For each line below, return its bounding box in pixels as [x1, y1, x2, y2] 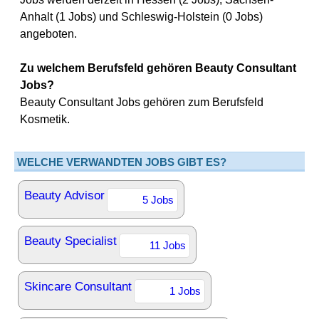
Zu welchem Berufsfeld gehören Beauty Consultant [20, 62, 296, 74]
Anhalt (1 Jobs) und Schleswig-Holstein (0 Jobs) [20, 11, 263, 23]
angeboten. [20, 28, 77, 40]
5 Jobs [142, 194, 174, 206]
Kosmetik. [20, 113, 70, 125]
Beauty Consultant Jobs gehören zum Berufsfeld [20, 96, 263, 108]
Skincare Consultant [24, 280, 132, 293]
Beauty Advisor [24, 189, 105, 202]
